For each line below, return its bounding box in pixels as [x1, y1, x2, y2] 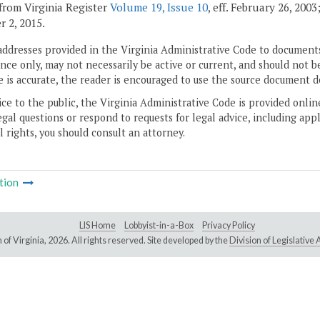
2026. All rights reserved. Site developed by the [47, 235, 229, 246]
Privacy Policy [202, 220, 255, 231]
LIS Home [79, 220, 116, 231]
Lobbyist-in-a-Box [124, 220, 194, 231]
